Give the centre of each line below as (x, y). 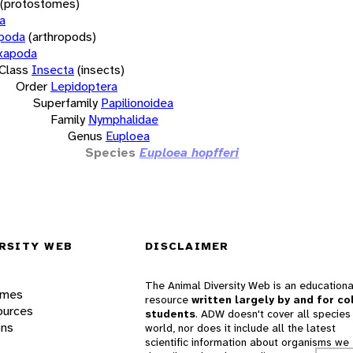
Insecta (53, 69)
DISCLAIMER (187, 246)
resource (168, 300)
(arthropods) (62, 36)
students (170, 314)
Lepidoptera (84, 86)
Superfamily (65, 102)
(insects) (101, 69)
